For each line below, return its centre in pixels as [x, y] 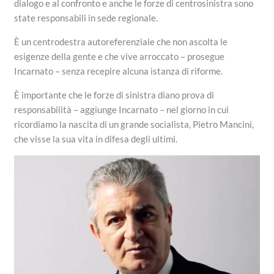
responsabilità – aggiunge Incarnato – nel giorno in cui [122, 110]
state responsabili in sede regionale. [86, 18]
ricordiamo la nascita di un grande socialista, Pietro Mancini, [134, 124]
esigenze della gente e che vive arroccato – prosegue [120, 57]
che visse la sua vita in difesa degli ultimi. [96, 139]
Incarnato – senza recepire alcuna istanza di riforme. [119, 71]
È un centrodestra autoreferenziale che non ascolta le [121, 42]
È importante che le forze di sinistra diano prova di [114, 95]
